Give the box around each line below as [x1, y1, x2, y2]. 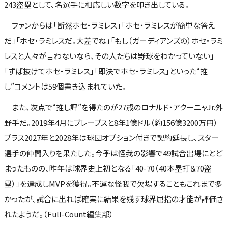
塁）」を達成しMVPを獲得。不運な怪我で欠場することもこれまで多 [4, 178, 222, 189]
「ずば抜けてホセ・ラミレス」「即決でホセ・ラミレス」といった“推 [4, 65, 208, 76]
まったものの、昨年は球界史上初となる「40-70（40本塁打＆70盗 [4, 163, 212, 174]
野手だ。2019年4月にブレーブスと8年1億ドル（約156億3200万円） [4, 117, 218, 128]
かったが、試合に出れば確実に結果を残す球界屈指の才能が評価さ [4, 193, 223, 204]
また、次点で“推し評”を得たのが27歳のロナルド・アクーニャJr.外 [4, 102, 223, 112]
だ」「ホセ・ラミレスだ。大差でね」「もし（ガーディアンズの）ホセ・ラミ [4, 35, 223, 46]
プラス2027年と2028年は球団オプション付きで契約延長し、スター [4, 132, 219, 143]
